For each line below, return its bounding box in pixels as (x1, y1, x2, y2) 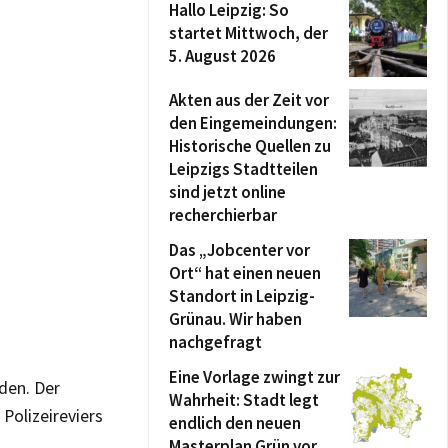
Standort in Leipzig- (169, 285, 315, 307)
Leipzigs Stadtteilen (169, 158, 318, 180)
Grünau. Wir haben (169, 308, 302, 330)
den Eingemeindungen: (169, 112, 337, 134)
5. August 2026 (169, 45, 276, 67)
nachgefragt (169, 331, 262, 353)
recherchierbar (169, 204, 277, 226)
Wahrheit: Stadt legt (169, 389, 319, 411)
